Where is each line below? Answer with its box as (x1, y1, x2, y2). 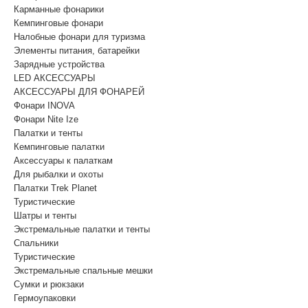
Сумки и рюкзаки (14, 279, 84, 289)
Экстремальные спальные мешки (14, 265, 153, 276)
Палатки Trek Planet (14, 183, 97, 193)
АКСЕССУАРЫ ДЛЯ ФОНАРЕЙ (14, 87, 144, 97)
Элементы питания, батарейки (14, 45, 140, 56)
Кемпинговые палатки (14, 142, 104, 152)
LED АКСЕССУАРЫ (14, 73, 96, 83)
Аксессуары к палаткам (14, 155, 113, 166)
